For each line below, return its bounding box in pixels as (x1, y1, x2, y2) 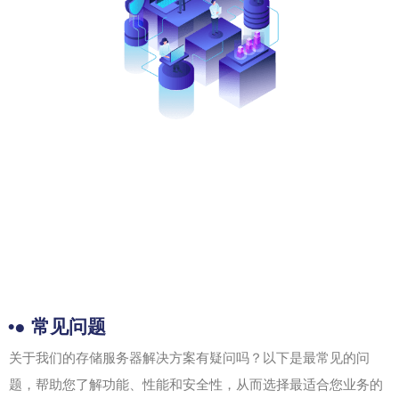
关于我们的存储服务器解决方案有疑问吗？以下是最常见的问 (9, 349, 370, 366)
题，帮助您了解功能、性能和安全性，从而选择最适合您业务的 (9, 376, 383, 393)
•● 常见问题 (8, 315, 106, 337)
